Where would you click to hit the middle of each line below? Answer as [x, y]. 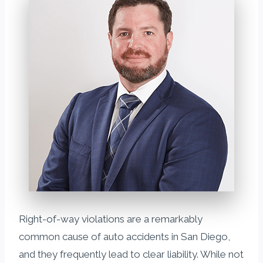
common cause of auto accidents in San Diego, [124, 236]
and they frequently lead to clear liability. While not [131, 254]
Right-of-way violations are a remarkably [111, 219]
